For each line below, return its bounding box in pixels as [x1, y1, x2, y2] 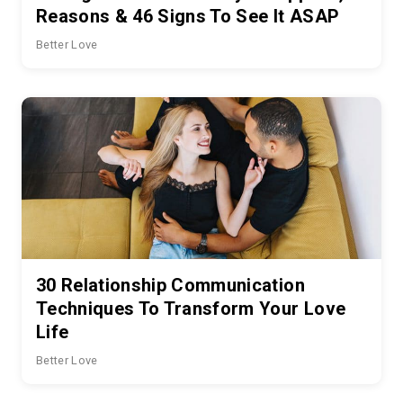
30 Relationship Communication [36, 273, 305, 296]
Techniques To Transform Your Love [36, 297, 346, 319]
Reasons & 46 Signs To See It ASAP [36, 4, 340, 27]
